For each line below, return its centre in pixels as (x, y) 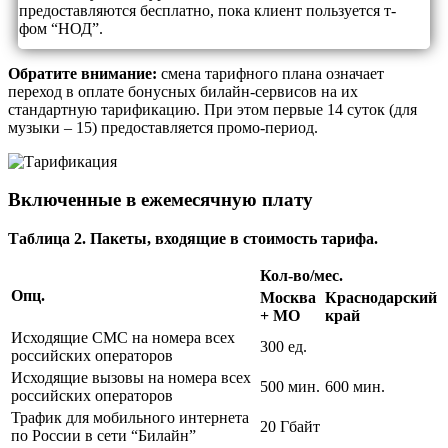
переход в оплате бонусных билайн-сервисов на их (183, 91)
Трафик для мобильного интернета (130, 418)
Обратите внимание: (84, 73)
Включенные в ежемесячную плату (160, 200)
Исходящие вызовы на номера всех (131, 378)
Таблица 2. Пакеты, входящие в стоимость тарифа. (193, 239)
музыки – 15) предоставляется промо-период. (163, 127)
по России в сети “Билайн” (103, 436)
